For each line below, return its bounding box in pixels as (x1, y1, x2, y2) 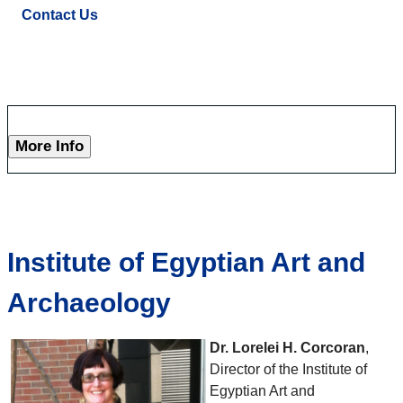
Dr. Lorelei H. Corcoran (210, 340, 365, 356)
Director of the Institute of (210, 362, 367, 378)
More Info (15, 138, 84, 156)
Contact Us (22, 7, 98, 23)
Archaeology (7, 288, 171, 318)
